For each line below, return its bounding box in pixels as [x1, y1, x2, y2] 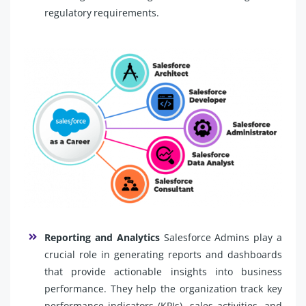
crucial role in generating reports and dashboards [44, 247, 282, 261]
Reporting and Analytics [44, 230, 160, 244]
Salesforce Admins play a [159, 230, 283, 244]
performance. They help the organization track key [44, 281, 282, 295]
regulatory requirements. [44, 5, 159, 19]
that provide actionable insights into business [44, 264, 282, 278]
